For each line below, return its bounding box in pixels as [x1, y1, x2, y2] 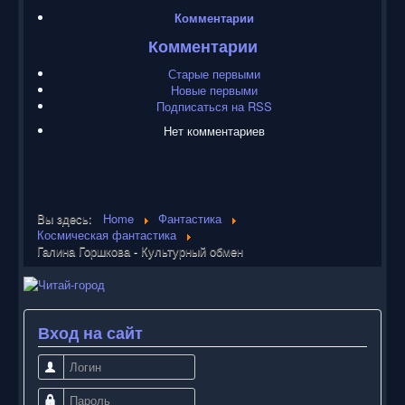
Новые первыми [170, 80, 258, 99]
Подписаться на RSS [155, 97, 272, 115]
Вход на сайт [38, 321, 143, 345]
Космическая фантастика [37, 225, 176, 243]
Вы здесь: [37, 209, 99, 227]
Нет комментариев [163, 121, 265, 139]
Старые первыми [167, 64, 260, 82]
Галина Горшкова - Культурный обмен [37, 241, 243, 259]
